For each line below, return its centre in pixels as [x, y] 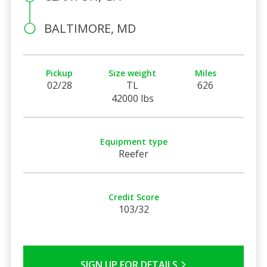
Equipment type [133, 141]
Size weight [133, 73]
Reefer [133, 153]
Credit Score [133, 197]
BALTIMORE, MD [90, 28]
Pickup [60, 73]
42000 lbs [132, 98]
